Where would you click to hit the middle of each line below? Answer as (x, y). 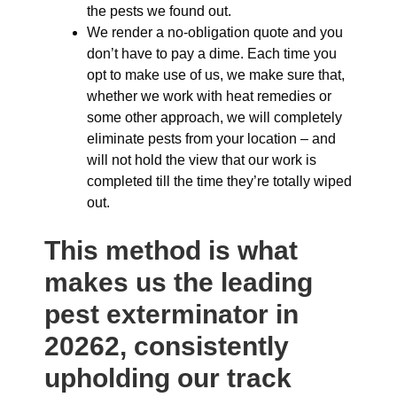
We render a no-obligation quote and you (215, 32)
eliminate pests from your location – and (211, 139)
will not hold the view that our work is (202, 160)
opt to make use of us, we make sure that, (216, 75)
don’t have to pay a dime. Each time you (212, 54)
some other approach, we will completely (214, 117)
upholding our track (168, 378)
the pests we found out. (159, 11)
